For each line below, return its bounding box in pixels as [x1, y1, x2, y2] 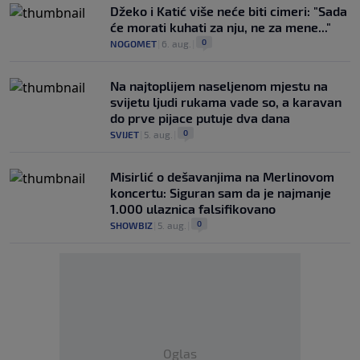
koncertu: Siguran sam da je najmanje [110, 185, 331, 201]
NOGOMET [110, 38, 157, 50]
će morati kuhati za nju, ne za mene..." [110, 19, 331, 35]
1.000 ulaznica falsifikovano [110, 201, 276, 217]
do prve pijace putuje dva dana [110, 110, 290, 126]
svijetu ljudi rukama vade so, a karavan [110, 94, 342, 110]
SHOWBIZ [110, 219, 153, 231]
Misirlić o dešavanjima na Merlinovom [110, 169, 334, 185]
